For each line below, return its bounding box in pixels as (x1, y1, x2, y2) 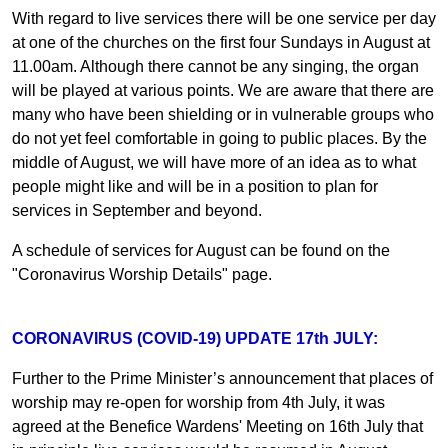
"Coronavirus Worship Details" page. (12, 265, 272, 283)
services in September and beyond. (12, 201, 262, 219)
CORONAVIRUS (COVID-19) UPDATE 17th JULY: (12, 329, 378, 347)
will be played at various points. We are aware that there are (12, 81, 434, 99)
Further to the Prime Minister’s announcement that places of (12, 369, 433, 387)
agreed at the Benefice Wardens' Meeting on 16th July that (12, 417, 423, 435)
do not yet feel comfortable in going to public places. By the (12, 129, 427, 147)
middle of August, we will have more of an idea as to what (12, 153, 416, 171)
